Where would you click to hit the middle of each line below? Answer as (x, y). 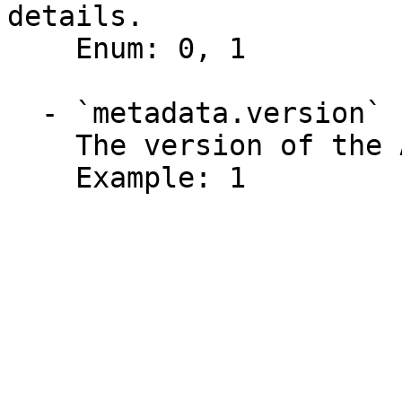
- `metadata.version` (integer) (24, 113)
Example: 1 (41, 178)
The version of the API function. (41, 145)
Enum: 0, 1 (41, 48)
